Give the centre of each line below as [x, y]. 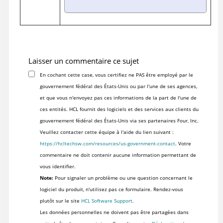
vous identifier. [57, 167]
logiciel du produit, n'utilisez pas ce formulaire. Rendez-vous [111, 189]
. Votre [183, 144]
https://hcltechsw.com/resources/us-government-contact [107, 144]
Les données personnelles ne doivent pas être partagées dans [114, 212]
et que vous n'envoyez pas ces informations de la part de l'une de [118, 98]
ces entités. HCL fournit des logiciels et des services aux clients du [119, 109]
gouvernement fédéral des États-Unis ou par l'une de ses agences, [118, 86]
